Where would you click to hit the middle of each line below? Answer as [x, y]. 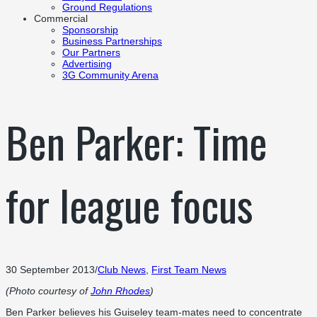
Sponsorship [90, 30]
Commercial [61, 19]
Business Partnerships [112, 41]
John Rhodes [120, 290]
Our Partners [91, 53]
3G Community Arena [110, 75]
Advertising [87, 64]
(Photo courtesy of [48, 290]
